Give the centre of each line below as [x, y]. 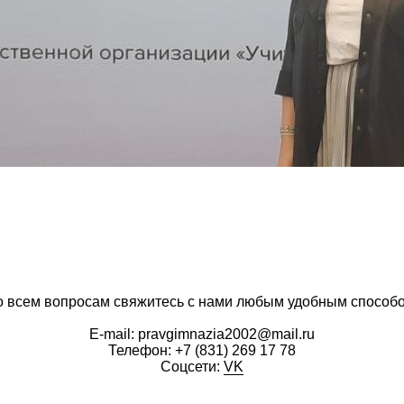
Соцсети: [192, 367]
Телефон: [142, 350]
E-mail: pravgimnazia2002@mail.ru [202, 334]
